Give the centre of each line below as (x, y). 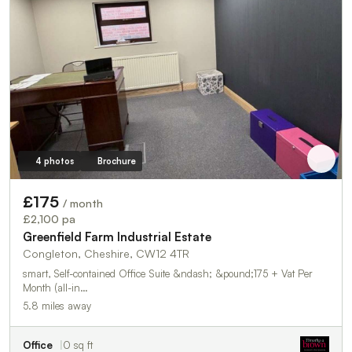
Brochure (116, 161)
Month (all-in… (55, 287)
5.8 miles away (57, 305)
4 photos (54, 161)
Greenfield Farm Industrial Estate (117, 236)
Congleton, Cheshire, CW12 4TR (106, 253)
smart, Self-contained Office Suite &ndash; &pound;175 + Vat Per (168, 273)
